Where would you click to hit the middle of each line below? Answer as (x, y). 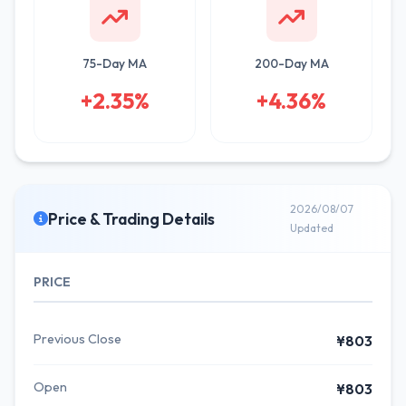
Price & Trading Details (131, 218)
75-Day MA (115, 63)
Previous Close (77, 339)
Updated (311, 228)
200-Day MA (291, 63)
